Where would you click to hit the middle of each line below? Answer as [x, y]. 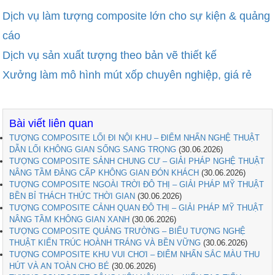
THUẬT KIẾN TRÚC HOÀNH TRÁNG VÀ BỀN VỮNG [105, 243]
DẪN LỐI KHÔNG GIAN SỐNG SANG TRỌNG [93, 150]
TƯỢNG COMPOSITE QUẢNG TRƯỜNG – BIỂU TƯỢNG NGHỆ [128, 231]
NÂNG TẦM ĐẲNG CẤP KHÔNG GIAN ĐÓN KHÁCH [104, 173]
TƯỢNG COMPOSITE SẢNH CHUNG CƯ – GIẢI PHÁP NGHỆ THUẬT [137, 161]
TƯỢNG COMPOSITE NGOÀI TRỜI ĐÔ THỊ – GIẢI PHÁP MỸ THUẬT [137, 185]
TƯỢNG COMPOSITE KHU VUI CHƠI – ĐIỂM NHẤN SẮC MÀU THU [135, 255]
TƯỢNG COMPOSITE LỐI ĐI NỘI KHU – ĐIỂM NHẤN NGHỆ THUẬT [135, 138]
